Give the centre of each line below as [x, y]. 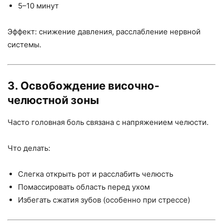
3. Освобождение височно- [83, 85]
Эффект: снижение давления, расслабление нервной [104, 31]
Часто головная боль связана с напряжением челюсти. [108, 122]
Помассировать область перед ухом [84, 187]
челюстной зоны [53, 100]
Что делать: [29, 148]
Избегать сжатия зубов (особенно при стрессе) [104, 200]
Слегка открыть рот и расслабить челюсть [96, 174]
